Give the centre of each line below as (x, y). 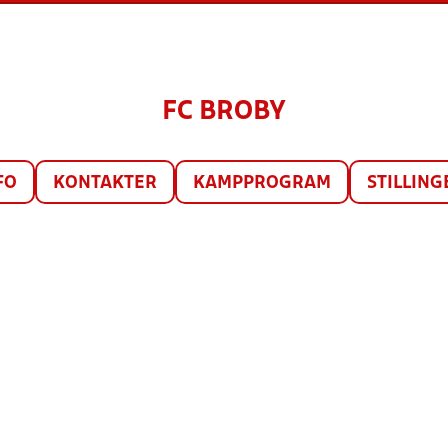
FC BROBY (224, 112)
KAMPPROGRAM (262, 183)
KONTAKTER (105, 183)
